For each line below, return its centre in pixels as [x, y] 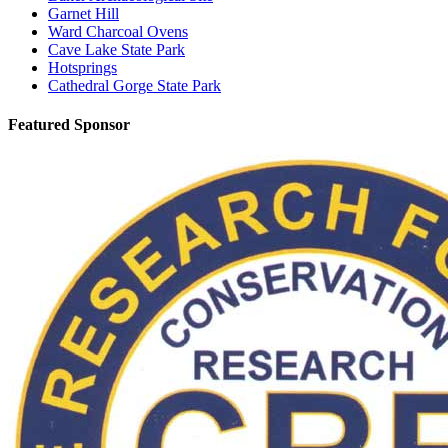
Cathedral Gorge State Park [134, 85]
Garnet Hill [83, 13]
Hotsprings [82, 67]
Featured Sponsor [69, 124]
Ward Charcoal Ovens [118, 31]
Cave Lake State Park [116, 49]
